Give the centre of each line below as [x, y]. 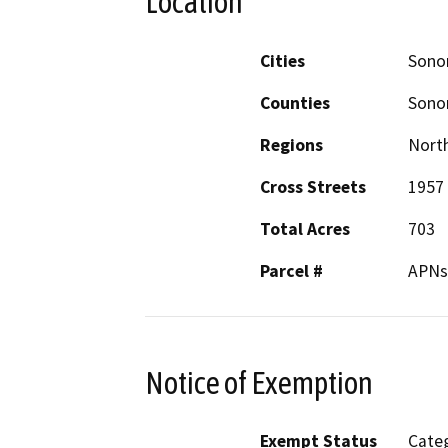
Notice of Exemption [259, 382]
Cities [282, 60]
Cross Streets [313, 186]
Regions [291, 144]
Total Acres [305, 228]
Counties [295, 102]
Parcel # [291, 270]
